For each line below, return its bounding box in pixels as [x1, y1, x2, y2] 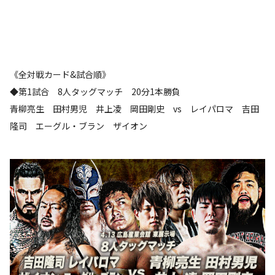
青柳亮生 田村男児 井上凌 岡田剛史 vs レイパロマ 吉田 [10, 103, 259, 115]
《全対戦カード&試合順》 [10, 68, 110, 80]
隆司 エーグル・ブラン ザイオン [10, 120, 147, 132]
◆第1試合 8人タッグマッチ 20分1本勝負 [10, 85, 180, 98]
